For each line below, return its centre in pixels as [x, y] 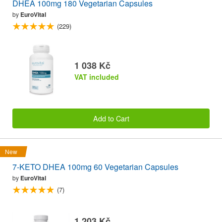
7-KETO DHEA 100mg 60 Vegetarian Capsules [95, 167]
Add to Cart [111, 118]
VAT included [97, 77]
